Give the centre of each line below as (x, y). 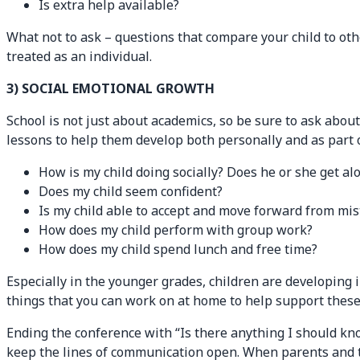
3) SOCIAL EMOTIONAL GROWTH (110, 89)
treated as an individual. (79, 57)
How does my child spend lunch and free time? (178, 250)
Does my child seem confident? (131, 192)
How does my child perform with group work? (176, 230)
